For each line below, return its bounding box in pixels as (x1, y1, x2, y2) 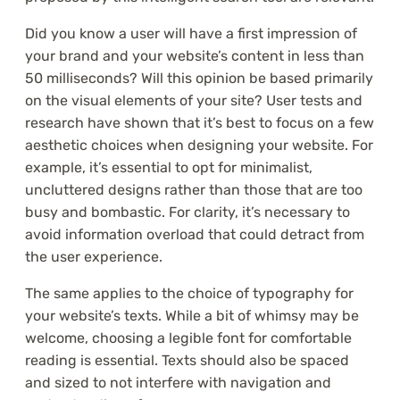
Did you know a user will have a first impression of (25, 25, 357, 43)
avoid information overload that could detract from (25, 226, 364, 244)
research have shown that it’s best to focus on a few (25, 114, 374, 132)
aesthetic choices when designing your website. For (25, 137, 373, 154)
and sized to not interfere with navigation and (25, 374, 331, 392)
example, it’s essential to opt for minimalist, (25, 159, 312, 177)
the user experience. (25, 248, 162, 266)
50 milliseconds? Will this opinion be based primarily (25, 70, 373, 87)
